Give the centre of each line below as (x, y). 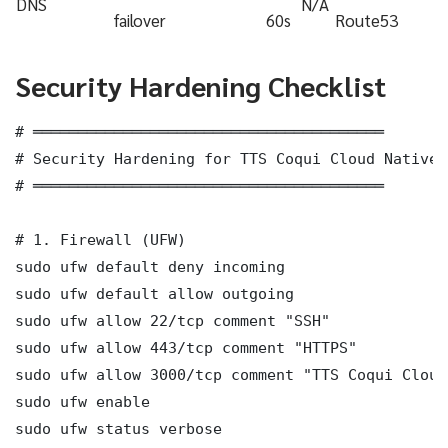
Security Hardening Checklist (200, 85)
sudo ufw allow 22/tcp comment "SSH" (172, 321)
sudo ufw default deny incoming (150, 267)
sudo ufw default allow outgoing (154, 294)
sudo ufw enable (82, 402)
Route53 (366, 20)
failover (139, 20)
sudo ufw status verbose (118, 429)
